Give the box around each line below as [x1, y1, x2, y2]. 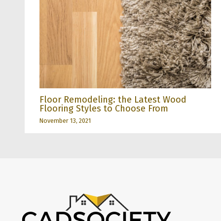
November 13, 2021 [39, 117, 91, 125]
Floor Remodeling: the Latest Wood [39, 94, 186, 106]
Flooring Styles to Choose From [39, 103, 168, 114]
